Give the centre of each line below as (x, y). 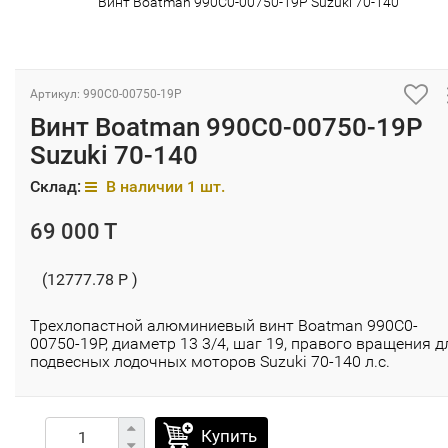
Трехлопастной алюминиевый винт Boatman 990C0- (224, 325)
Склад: (57, 186)
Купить (229, 436)
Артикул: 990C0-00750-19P (106, 94)
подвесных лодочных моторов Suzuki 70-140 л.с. (210, 361)
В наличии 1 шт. (163, 186)
